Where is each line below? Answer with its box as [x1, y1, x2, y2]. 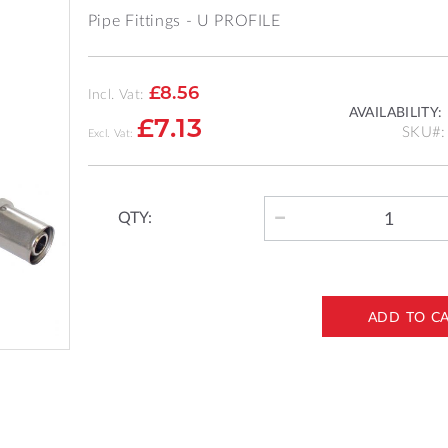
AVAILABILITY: [348, 102, 443, 120]
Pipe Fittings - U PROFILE [87, 9, 281, 29]
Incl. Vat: [87, 84, 144, 102]
